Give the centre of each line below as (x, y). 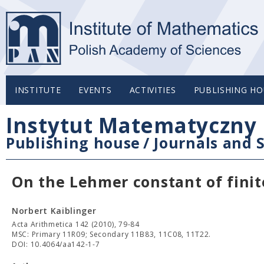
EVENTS (95, 90)
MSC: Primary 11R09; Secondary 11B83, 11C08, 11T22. (111, 234)
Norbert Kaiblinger (54, 211)
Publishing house (73, 143)
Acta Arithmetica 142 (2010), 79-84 (76, 224)
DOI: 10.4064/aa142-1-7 (56, 244)
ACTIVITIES (153, 90)
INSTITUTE (38, 90)
